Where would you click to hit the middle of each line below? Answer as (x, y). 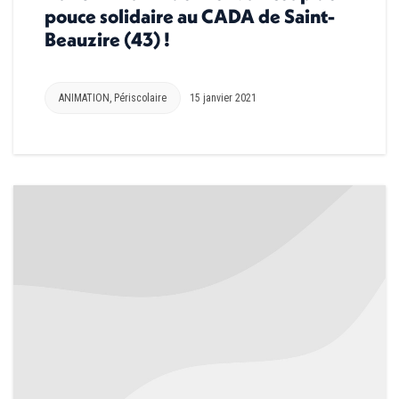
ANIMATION (84, 98)
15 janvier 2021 (223, 98)
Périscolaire (140, 98)
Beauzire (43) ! (107, 40)
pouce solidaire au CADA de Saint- (190, 16)
